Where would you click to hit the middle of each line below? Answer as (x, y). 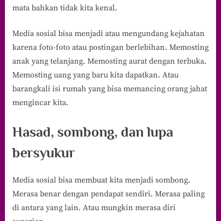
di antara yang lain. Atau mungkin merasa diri (94, 208)
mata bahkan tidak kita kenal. (65, 8)
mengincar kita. (40, 103)
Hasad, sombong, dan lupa (93, 132)
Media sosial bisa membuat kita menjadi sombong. (101, 180)
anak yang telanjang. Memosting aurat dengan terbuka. (110, 61)
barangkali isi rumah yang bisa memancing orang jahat (110, 89)
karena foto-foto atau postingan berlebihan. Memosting (110, 48)
